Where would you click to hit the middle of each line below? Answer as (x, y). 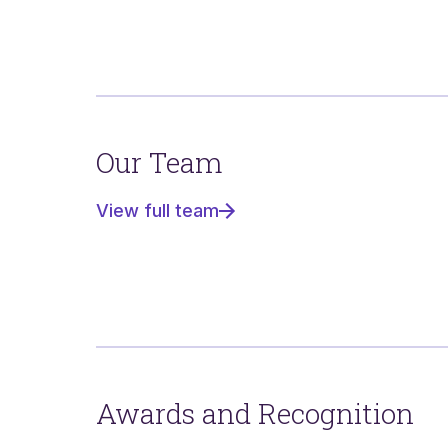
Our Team (159, 162)
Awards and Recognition (255, 413)
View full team (157, 210)
